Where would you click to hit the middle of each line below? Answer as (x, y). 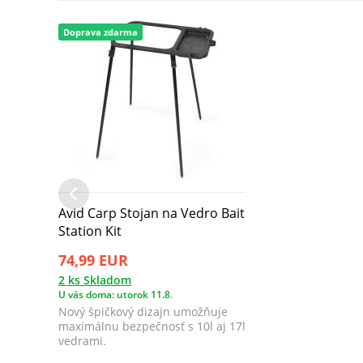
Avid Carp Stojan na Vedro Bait (152, 213)
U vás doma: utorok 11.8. (115, 294)
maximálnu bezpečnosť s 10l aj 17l (152, 327)
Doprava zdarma (100, 32)
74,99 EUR (93, 260)
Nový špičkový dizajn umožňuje (143, 312)
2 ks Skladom (95, 280)
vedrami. (82, 341)
